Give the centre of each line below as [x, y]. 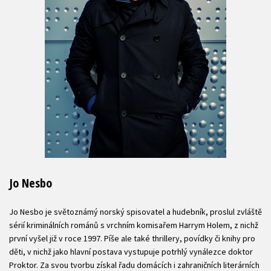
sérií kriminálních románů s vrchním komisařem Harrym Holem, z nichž [134, 225]
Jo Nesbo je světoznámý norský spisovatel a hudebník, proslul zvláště [135, 211]
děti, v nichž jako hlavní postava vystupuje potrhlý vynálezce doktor [131, 251]
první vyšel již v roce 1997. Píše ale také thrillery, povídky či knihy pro [132, 238]
